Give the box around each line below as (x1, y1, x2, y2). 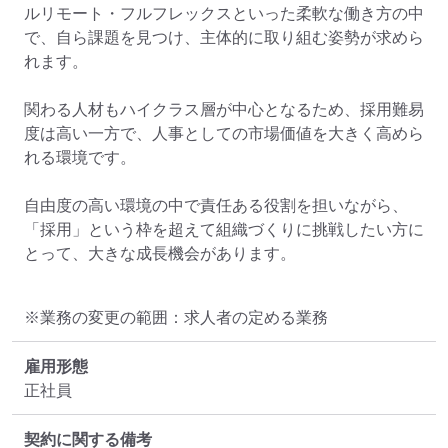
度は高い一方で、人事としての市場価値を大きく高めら (24, 123, 424, 144)
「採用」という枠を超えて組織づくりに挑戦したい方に (24, 219, 424, 240)
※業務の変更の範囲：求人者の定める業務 (24, 307, 328, 328)
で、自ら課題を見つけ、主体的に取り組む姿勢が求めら (24, 27, 424, 48)
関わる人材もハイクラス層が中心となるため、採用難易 (24, 99, 424, 120)
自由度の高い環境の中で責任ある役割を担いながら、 (24, 195, 408, 216)
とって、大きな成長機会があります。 (24, 243, 296, 264)
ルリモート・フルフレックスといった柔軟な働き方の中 (24, 3, 424, 24)
